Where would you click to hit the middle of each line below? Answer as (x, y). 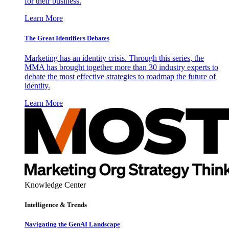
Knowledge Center (55, 185)
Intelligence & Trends (56, 205)
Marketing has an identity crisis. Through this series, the (114, 58)
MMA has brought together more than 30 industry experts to (121, 67)
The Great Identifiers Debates (67, 38)
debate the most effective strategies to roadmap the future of (120, 77)
